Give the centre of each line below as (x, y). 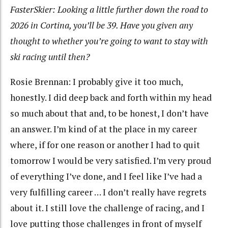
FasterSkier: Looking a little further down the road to (109, 10)
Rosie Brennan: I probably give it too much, (96, 81)
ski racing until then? (50, 57)
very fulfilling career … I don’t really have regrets (108, 192)
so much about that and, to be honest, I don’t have (109, 113)
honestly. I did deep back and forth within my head (111, 97)
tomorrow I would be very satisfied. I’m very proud (111, 160)
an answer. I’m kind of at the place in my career (104, 129)
